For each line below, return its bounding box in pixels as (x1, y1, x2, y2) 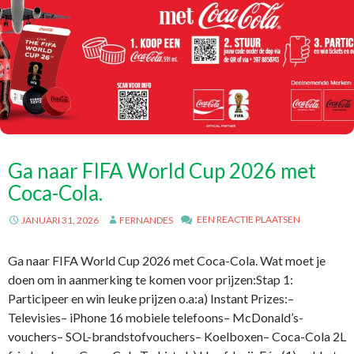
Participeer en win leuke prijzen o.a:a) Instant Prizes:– (8, 291, 294, 306)
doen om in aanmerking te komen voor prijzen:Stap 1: (8, 272, 293, 287)
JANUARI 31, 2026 (21, 214, 99, 226)
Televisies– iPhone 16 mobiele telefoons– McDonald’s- (8, 310, 303, 325)
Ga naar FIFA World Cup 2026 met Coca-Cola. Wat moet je (8, 253, 326, 268)
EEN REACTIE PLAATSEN (197, 213, 300, 225)
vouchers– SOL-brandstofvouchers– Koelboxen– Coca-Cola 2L (8, 329, 346, 344)
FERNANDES (119, 214, 173, 226)
